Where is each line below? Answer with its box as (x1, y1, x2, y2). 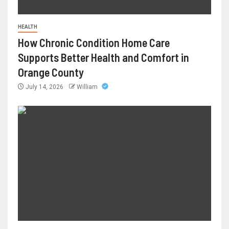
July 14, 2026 (24, 83, 65, 90)
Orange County (18, 65, 84, 79)
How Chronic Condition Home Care (18, 35, 170, 49)
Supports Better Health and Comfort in (18, 50, 189, 64)
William (77, 83, 99, 90)
